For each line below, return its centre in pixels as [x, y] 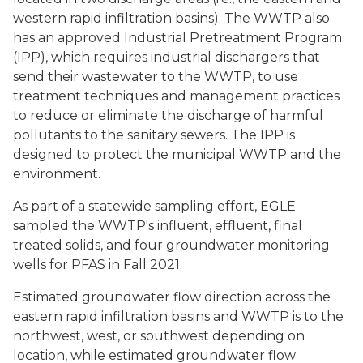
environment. [57, 174]
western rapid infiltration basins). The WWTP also [171, 18]
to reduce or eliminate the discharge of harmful [168, 115]
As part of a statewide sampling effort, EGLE [154, 206]
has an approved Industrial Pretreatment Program [177, 38]
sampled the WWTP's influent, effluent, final [158, 226]
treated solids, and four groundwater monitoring [171, 245]
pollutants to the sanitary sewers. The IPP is [154, 135]
